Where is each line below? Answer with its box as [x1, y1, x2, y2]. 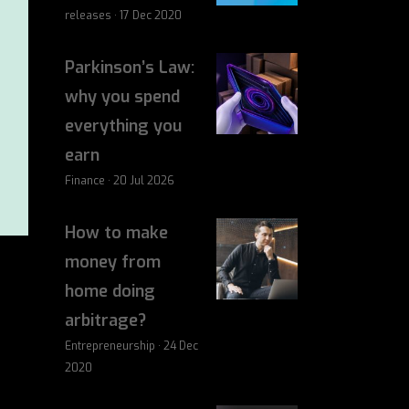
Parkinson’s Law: [65, 57, 194, 79]
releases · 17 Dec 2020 [65, 8, 182, 23]
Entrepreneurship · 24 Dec [65, 339, 198, 353]
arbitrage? [65, 309, 146, 331]
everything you [65, 115, 182, 137]
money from [65, 251, 161, 273]
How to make [65, 222, 168, 244]
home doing [65, 280, 155, 302]
